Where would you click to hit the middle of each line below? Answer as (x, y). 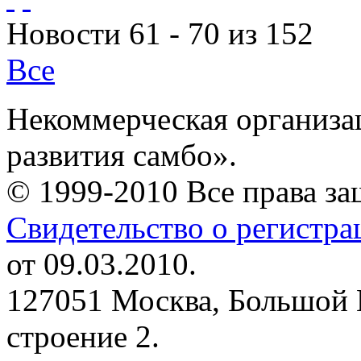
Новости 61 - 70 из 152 (160, 34)
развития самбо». (122, 156)
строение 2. (83, 337)
